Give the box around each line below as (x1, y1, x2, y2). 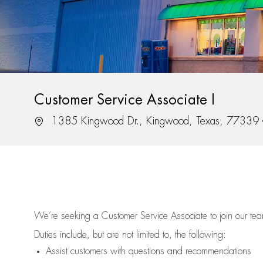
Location (33, 115, 66, 126)
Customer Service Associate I (34, 93, 215, 107)
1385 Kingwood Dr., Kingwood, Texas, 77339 (48, 116, 259, 127)
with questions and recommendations (107, 247, 251, 257)
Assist (46, 247, 68, 257)
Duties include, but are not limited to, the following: (34, 230, 226, 240)
